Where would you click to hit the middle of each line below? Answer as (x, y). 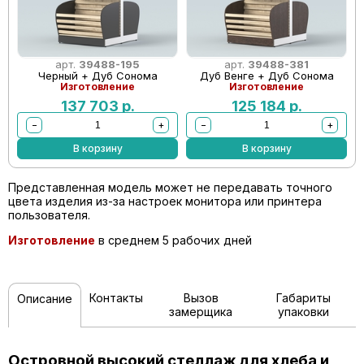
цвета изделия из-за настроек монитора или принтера (165, 201)
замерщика (201, 312)
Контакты (116, 298)
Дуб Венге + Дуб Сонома (266, 76)
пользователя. (49, 215)
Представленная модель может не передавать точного (170, 187)
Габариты (303, 298)
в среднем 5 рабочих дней (173, 240)
